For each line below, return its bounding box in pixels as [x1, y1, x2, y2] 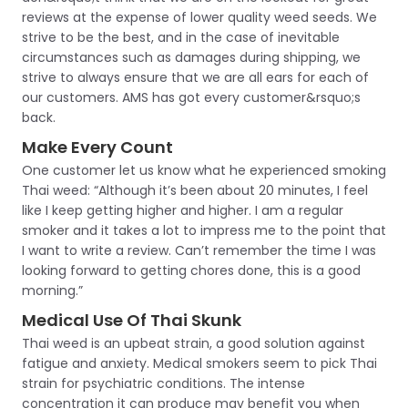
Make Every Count [22, 136, 173, 158]
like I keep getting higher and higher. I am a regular [22, 201, 343, 219]
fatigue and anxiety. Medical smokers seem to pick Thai [22, 354, 377, 372]
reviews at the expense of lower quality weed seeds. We [22, 8, 377, 26]
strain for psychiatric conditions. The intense [22, 374, 305, 393]
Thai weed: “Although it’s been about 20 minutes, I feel [22, 181, 368, 199]
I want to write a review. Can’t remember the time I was [22, 241, 376, 260]
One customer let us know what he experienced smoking [22, 161, 386, 179]
